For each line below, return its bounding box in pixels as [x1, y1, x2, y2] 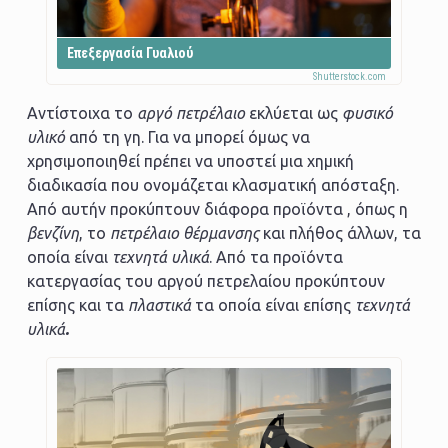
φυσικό [341, 103, 393, 122]
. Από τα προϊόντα [208, 247, 343, 266]
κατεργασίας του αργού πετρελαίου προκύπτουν [26, 271, 385, 290]
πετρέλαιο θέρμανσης [109, 223, 259, 242]
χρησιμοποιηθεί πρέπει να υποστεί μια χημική [26, 151, 354, 170]
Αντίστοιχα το [26, 103, 137, 122]
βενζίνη [26, 223, 79, 242]
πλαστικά [127, 295, 191, 314]
